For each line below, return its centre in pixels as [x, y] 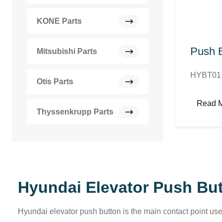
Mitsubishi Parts [67, 51]
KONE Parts [59, 21]
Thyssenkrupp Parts [75, 112]
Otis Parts [55, 82]
